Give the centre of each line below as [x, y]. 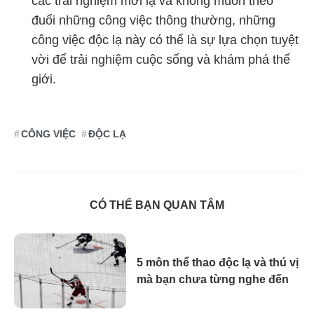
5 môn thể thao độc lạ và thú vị [218, 263]
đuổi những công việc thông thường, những [153, 20]
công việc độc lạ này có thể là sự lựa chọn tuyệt [165, 40]
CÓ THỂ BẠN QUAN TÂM [157, 205]
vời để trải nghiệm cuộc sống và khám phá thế [161, 60]
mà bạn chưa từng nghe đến [213, 280]
